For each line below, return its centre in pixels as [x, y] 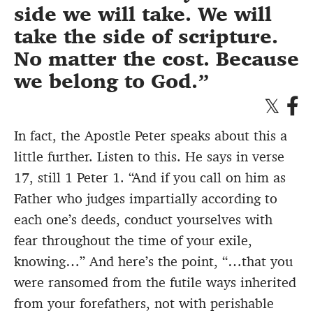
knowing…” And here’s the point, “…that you [153, 261]
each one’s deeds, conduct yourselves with [143, 219]
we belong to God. [106, 81]
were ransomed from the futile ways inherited [155, 282]
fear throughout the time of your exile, [133, 240]
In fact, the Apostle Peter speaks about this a [151, 135]
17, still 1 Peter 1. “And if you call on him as [150, 177]
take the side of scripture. [146, 36]
